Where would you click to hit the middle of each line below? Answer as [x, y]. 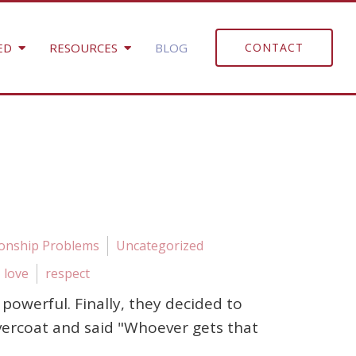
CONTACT [274, 47]
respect [68, 273]
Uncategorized [160, 246]
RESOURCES [83, 48]
